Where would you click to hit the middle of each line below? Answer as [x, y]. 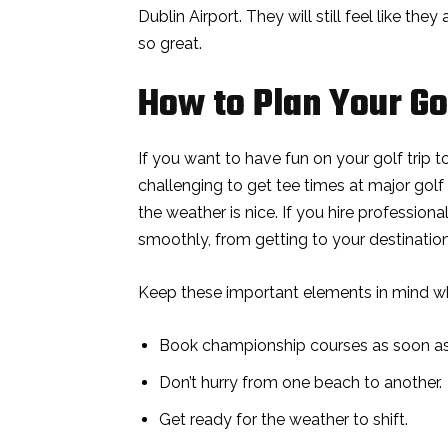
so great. [170, 43]
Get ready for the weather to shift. [283, 419]
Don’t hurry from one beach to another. [300, 382]
